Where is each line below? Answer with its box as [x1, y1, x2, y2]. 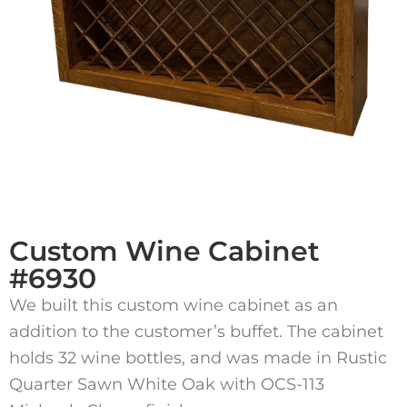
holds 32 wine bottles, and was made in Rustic [9, 347, 387, 368]
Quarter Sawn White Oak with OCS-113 [9, 373, 324, 394]
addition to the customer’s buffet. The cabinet [9, 321, 383, 342]
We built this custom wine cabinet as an [9, 294, 338, 315]
